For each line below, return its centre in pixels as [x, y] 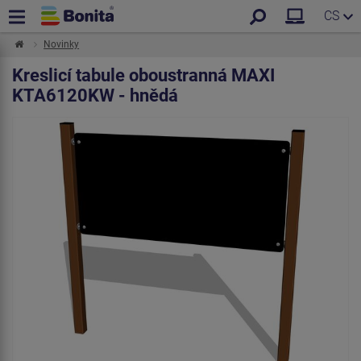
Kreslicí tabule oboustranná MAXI [143, 75]
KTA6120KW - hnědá [95, 95]
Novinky [62, 44]
